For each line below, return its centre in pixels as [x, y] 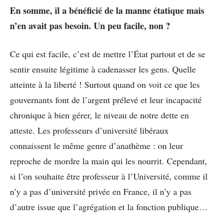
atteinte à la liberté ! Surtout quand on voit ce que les [105, 84]
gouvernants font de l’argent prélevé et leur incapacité [106, 99]
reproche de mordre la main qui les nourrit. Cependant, [109, 161]
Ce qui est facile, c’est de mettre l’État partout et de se [108, 54]
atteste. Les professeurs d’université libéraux [89, 130]
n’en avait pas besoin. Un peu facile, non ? [90, 25]
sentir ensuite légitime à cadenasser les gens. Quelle [103, 69]
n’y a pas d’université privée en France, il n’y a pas [101, 191]
